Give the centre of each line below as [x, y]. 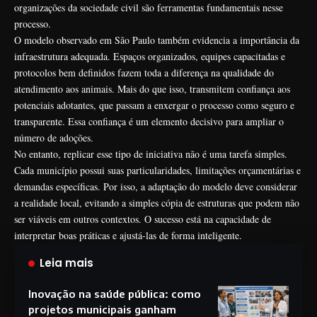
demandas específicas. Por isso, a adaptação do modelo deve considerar [156, 186]
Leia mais [67, 263]
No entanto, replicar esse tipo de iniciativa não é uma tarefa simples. [151, 154]
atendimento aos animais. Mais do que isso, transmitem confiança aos [152, 88]
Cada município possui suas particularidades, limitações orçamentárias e [157, 170]
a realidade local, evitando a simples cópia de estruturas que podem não [157, 202]
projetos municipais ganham [102, 309]
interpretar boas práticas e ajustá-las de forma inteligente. [128, 235]
